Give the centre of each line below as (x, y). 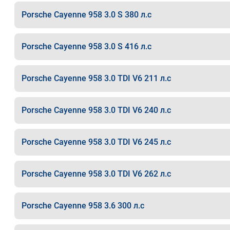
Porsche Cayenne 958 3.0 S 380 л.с (86, 15)
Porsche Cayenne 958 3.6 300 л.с (83, 206)
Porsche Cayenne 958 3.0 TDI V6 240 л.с (96, 110)
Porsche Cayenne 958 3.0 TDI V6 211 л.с (96, 78)
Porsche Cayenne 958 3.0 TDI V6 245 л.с (96, 142)
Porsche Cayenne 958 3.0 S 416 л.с (86, 46)
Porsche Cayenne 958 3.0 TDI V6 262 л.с (96, 174)
